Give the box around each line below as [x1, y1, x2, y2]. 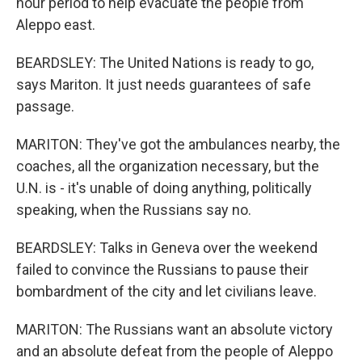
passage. [16, 98, 74, 115]
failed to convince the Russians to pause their [16, 261, 309, 278]
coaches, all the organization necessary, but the [16, 158, 319, 175]
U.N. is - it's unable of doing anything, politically [16, 179, 312, 196]
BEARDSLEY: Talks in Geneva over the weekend [16, 239, 318, 256]
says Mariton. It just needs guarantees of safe [16, 76, 311, 93]
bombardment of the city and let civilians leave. [16, 283, 317, 300]
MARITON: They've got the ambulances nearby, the [16, 136, 340, 153]
